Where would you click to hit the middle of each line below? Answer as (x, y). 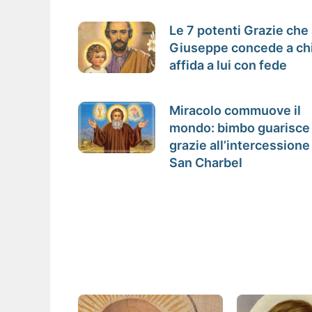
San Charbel (206, 162)
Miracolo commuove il (235, 110)
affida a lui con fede (228, 65)
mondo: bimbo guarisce (240, 127)
